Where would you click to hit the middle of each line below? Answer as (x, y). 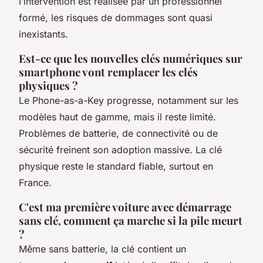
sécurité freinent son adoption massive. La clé (120, 150)
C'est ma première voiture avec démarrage (125, 207)
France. (35, 183)
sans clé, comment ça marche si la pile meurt (131, 220)
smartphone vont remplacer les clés (108, 72)
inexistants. (43, 34)
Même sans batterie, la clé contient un (102, 249)
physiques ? (48, 85)
